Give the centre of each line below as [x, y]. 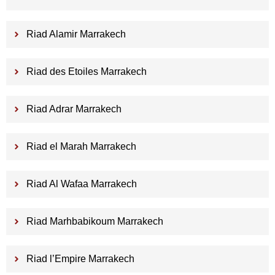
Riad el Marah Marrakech [81, 147]
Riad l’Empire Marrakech [80, 259]
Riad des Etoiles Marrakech [86, 72]
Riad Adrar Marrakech [74, 109]
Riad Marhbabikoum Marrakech [95, 222]
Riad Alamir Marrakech [76, 34]
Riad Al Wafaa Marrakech [81, 184]
